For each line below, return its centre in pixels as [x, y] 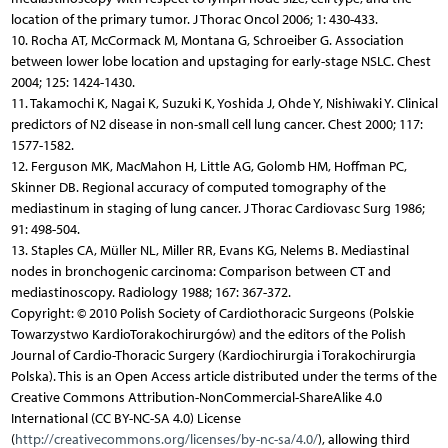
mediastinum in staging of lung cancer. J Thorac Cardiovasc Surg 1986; [217, 208]
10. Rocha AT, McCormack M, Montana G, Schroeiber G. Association [207, 40]
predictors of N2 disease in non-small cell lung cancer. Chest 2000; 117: [216, 124]
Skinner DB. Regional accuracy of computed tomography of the [198, 187]
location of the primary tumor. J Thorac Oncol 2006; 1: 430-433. [194, 19]
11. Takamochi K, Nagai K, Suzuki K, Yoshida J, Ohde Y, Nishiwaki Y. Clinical [224, 103]
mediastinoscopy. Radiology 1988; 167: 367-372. [150, 292]
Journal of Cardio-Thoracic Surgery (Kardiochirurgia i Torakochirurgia [213, 355]
